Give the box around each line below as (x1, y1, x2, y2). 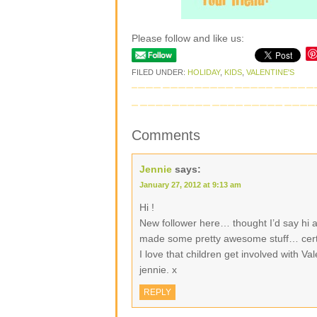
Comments (132, 127, 200, 143)
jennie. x (139, 264, 177, 275)
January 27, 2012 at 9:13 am (139, 180, 241, 189)
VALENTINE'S (246, 68, 294, 76)
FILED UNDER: (132, 68, 188, 76)
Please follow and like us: (132, 33, 244, 44)
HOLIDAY (188, 68, 220, 76)
